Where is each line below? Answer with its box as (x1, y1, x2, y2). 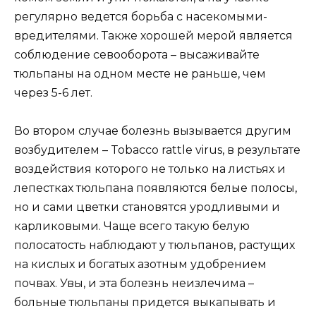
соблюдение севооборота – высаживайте (14, 48, 260, 62)
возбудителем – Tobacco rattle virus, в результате (14, 143, 300, 157)
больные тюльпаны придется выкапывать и (14, 296, 276, 310)
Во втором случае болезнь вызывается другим (14, 124, 291, 138)
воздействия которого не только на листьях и (14, 162, 286, 176)
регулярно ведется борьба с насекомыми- (14, 10, 267, 24)
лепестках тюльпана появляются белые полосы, (14, 181, 297, 195)
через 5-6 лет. (14, 86, 92, 100)
